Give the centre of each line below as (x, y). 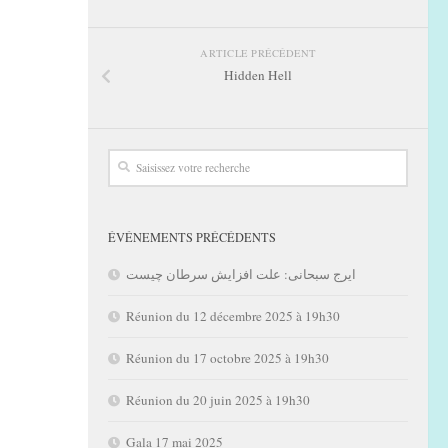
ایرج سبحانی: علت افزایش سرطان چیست (241, 274)
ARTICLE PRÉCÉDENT (258, 53)
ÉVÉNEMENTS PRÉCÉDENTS (192, 237)
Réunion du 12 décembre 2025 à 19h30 (233, 316)
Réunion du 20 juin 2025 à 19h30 (218, 400)
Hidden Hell (258, 75)
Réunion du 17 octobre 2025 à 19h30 (227, 358)
